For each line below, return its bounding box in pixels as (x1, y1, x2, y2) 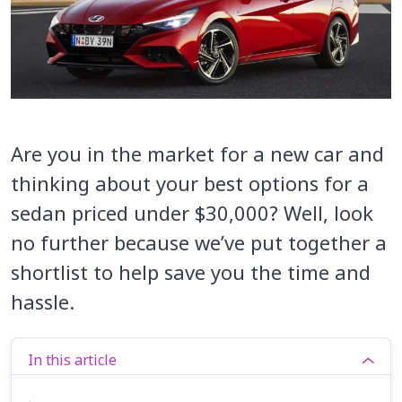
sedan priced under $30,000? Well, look (11, 198, 373, 226)
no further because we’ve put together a (11, 228, 387, 256)
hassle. (11, 287, 74, 315)
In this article (28, 349, 117, 370)
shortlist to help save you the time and (11, 258, 371, 285)
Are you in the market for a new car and (11, 139, 384, 167)
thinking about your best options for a (11, 169, 369, 197)
